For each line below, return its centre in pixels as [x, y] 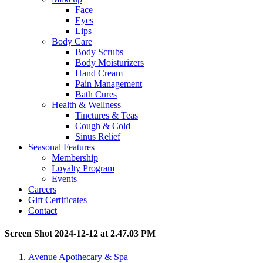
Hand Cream [99, 73]
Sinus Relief [98, 136]
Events [64, 179]
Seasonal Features [61, 147]
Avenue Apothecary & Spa [78, 257]
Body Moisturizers [109, 63]
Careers [42, 189]
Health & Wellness [86, 105]
